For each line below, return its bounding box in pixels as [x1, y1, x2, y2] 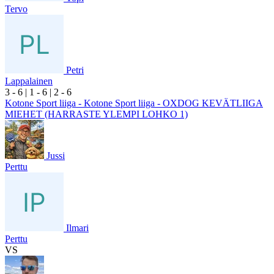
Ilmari [66, 222, 89, 233]
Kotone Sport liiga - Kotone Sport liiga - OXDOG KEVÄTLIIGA [5, 97, 263, 108]
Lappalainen [5, 75, 53, 86]
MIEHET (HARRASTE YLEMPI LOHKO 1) [5, 108, 188, 119]
